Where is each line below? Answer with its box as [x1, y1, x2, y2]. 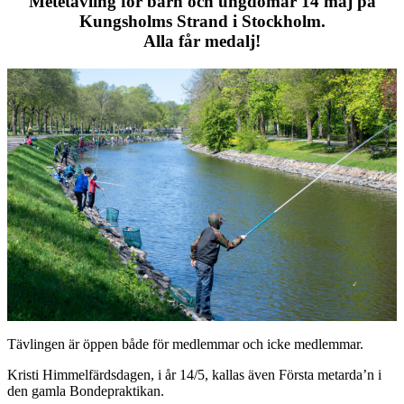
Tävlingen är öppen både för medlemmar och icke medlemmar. [7, 335, 363, 352]
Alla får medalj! [143, 32, 261, 50]
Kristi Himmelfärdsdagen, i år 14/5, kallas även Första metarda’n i [7, 366, 381, 382]
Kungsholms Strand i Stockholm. [78, 12, 326, 31]
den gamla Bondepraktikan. [7, 382, 164, 399]
